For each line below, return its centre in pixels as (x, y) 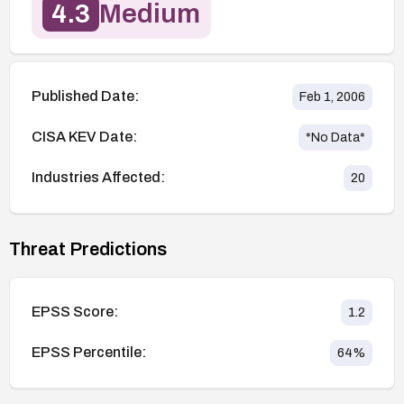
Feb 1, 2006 (332, 96)
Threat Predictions (88, 248)
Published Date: (85, 96)
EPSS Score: (75, 312)
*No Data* (335, 137)
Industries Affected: (98, 178)
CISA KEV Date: (84, 137)
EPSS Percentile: (89, 353)
